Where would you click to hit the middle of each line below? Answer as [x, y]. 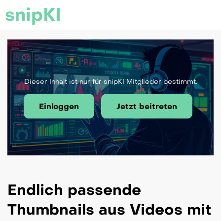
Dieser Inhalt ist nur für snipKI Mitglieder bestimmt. [110, 81]
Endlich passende [74, 190]
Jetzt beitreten [147, 106]
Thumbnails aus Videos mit [110, 210]
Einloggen [59, 106]
